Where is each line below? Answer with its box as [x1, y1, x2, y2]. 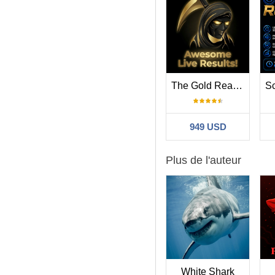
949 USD [189, 121, 227, 132]
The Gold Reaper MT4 [233, 80, 242, 91]
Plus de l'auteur [166, 153, 241, 166]
